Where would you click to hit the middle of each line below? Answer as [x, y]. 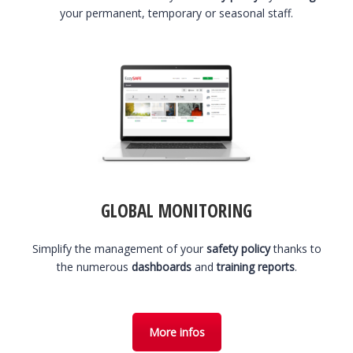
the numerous [94, 267]
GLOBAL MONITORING [176, 211]
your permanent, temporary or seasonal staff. [176, 13]
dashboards [161, 267]
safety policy [238, 249]
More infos [176, 333]
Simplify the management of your [119, 249]
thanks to [295, 249]
